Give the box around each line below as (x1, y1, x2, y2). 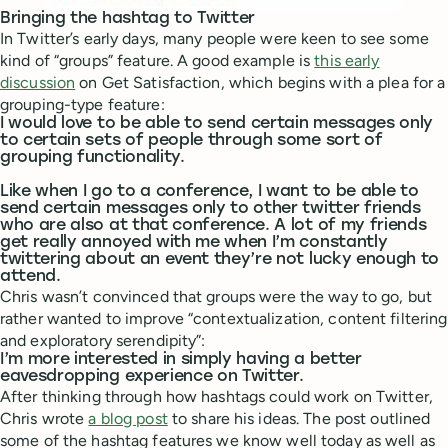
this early (314, 50, 380, 70)
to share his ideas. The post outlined (167, 408, 431, 428)
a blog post (88, 408, 168, 428)
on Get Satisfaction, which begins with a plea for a (75, 72, 446, 92)
